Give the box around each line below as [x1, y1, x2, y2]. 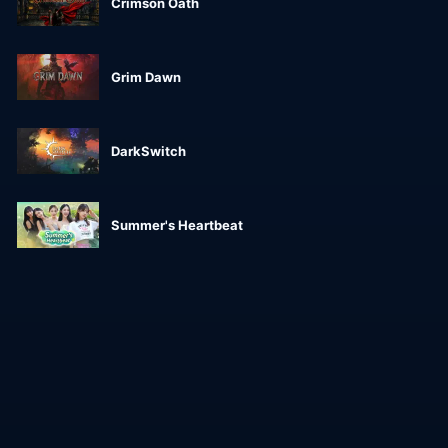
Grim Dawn [111, 69, 181, 86]
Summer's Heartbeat [111, 217, 243, 234]
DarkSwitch [111, 143, 186, 160]
